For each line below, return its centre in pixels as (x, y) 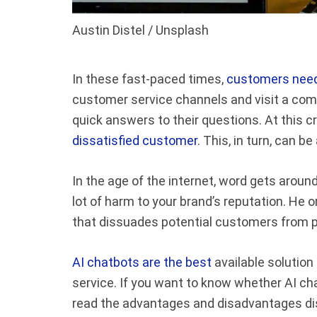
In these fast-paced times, (149, 79)
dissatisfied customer (135, 140)
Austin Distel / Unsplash (140, 30)
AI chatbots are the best (142, 262)
